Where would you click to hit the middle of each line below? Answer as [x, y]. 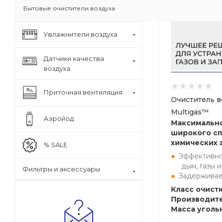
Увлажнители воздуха [81, 34]
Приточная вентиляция [83, 92]
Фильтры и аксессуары [61, 169]
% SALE [55, 145]
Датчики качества [74, 58]
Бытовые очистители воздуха [69, 8]
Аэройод [59, 118]
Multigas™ [190, 112]
